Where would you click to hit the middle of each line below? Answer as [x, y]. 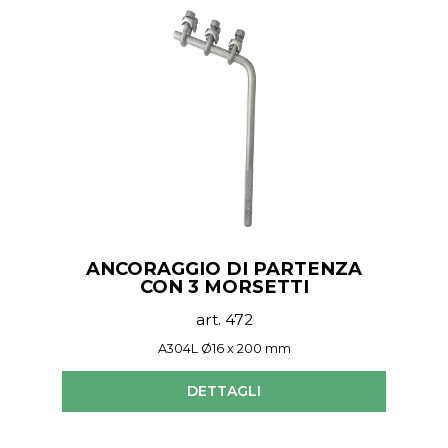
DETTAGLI [224, 391]
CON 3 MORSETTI [224, 286]
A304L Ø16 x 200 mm [224, 349]
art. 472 [224, 320]
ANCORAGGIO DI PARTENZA [224, 268]
